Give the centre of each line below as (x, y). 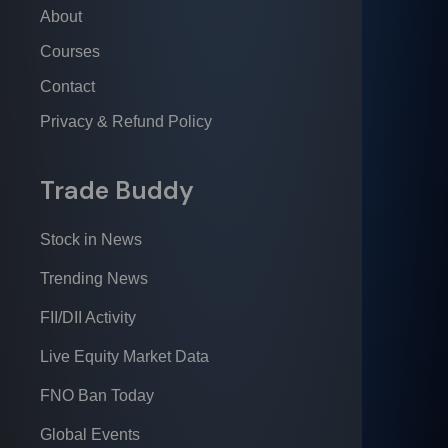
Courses (70, 51)
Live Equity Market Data (124, 356)
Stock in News (91, 239)
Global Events (90, 434)
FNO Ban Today (97, 395)
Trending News (94, 278)
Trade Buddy (117, 190)
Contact (67, 86)
